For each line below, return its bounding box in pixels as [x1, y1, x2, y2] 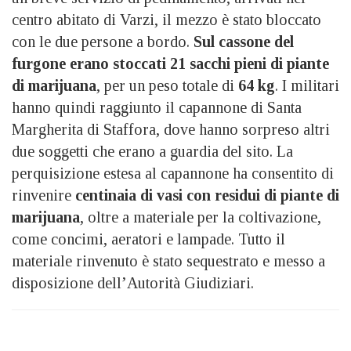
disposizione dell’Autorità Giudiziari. [12, 273, 254, 291]
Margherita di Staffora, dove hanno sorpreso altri [12, 120, 330, 138]
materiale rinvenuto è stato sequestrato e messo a [12, 251, 325, 270]
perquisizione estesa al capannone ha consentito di [12, 164, 334, 182]
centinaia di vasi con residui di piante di [71, 186, 339, 204]
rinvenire [12, 186, 71, 204]
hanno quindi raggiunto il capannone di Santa [12, 98, 302, 116]
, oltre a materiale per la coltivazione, [80, 208, 321, 226]
